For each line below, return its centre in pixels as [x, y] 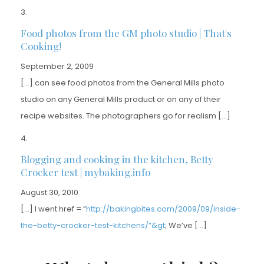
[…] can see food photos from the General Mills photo [123, 82]
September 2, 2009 [57, 66]
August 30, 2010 [49, 192]
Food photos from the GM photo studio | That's [126, 33]
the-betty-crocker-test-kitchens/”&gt [93, 225]
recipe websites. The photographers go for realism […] [126, 115]
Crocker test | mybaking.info [85, 172]
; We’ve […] [186, 225]
